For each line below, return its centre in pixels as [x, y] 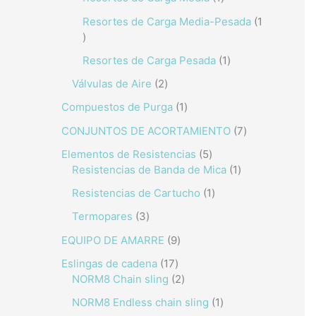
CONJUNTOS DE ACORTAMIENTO [146, 130]
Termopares [102, 217]
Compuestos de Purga [117, 107]
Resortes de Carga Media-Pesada [167, 21]
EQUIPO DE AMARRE [113, 240]
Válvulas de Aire [112, 84]
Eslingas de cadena [109, 263]
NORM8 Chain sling [120, 279]
